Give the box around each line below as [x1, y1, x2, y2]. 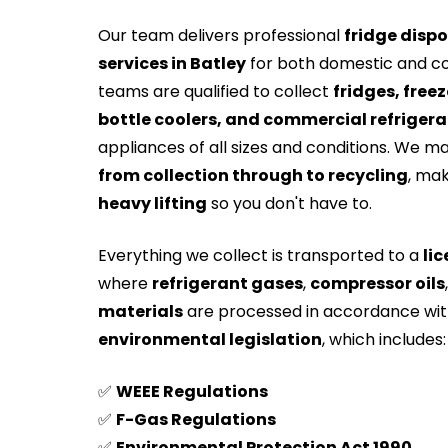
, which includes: [322, 328, 446, 352]
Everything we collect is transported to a [98, 244, 423, 268]
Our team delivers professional [98, 24, 344, 48]
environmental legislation [98, 328, 322, 352]
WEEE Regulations [116, 380, 268, 404]
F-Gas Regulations [116, 408, 276, 432]
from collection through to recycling [98, 164, 408, 188]
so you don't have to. [207, 192, 372, 216]
